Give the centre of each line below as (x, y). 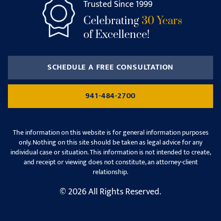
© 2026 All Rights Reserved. (110, 192)
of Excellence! (116, 35)
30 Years (162, 21)
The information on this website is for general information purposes (110, 132)
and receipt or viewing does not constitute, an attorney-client (110, 162)
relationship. (110, 172)
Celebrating (112, 21)
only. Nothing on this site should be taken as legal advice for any (110, 142)
